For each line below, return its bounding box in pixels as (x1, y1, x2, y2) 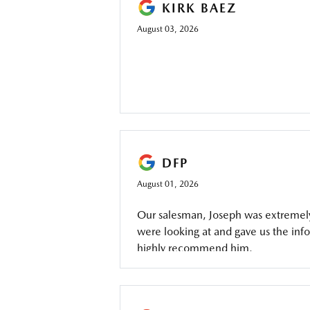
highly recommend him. (136, 241, 253, 255)
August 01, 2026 (136, 179, 199, 189)
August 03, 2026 (136, 24, 199, 34)
